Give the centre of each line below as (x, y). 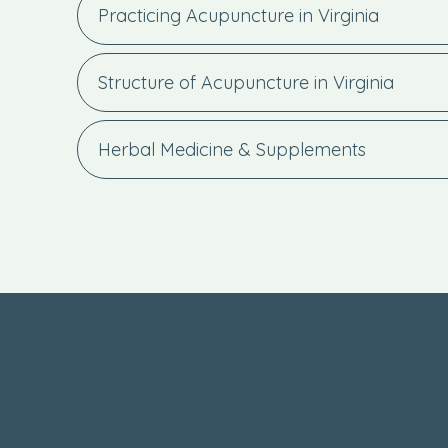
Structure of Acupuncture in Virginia (246, 82)
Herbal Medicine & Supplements (232, 149)
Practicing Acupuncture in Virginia (238, 15)
